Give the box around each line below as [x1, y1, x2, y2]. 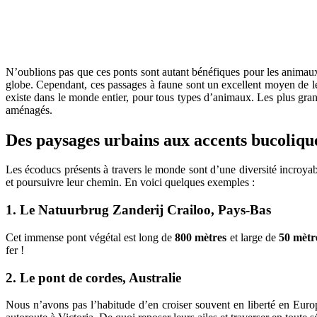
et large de [226, 231, 279, 243]
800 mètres [175, 231, 227, 243]
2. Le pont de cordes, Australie [6, 270, 181, 285]
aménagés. [6, 103, 52, 116]
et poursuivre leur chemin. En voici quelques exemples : [6, 176, 255, 189]
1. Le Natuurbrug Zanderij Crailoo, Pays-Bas [6, 202, 271, 218]
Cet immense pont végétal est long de [6, 231, 175, 243]
